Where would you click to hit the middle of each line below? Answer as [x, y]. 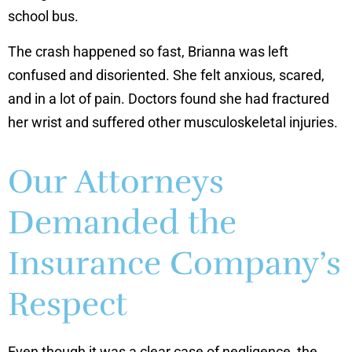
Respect [68, 304]
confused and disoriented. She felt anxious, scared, [166, 75]
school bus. [43, 16]
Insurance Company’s [174, 264]
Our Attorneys [116, 182]
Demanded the [122, 223]
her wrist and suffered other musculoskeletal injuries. [173, 122]
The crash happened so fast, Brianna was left [148, 51]
